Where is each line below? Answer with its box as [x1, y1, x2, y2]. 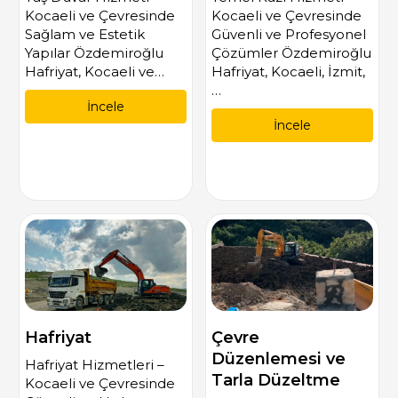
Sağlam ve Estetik [24, 26, 145, 44]
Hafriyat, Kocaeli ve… [24, 63, 164, 81]
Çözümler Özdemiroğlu [211, 44, 371, 62]
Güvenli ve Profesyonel [211, 26, 366, 44]
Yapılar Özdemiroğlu [24, 44, 163, 62]
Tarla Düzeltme [211, 370, 340, 390]
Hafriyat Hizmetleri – [24, 356, 164, 374]
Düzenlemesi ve [211, 348, 346, 369]
